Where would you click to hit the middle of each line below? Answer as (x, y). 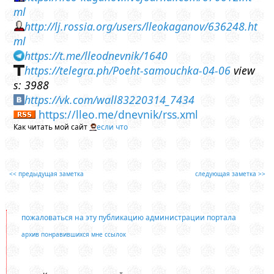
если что (113, 127)
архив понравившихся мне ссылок (73, 235)
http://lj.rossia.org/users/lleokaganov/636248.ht (141, 27)
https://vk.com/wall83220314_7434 (110, 100)
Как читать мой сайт (52, 127)
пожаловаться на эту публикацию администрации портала (128, 218)
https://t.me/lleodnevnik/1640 (96, 56)
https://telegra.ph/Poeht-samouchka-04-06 (128, 71)
